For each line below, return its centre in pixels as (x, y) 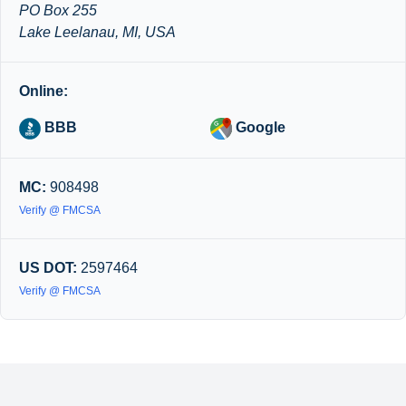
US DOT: (48, 267)
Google (259, 127)
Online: (43, 91)
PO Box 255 (58, 10)
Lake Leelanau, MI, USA (97, 32)
